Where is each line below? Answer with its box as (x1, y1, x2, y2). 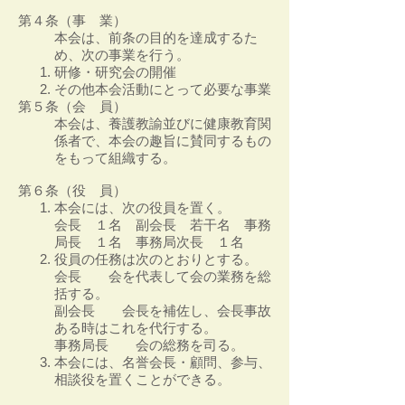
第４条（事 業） (18, 13, 127, 28)
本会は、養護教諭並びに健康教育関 (54, 116, 271, 131)
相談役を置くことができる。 (54, 372, 231, 387)
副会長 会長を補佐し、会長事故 (54, 303, 271, 318)
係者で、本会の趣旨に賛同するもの (54, 133, 271, 148)
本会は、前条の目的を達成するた (54, 30, 258, 45)
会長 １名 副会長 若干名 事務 (54, 217, 271, 232)
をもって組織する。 (54, 150, 176, 165)
